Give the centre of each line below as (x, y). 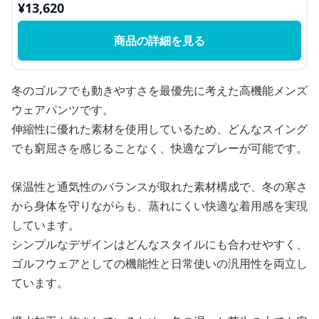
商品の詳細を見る (159, 41)
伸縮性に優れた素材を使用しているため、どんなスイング (159, 129)
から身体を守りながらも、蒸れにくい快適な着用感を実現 (159, 206)
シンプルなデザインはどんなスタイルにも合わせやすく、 (159, 244)
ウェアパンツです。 (63, 110)
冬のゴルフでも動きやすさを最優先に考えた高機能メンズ (159, 90)
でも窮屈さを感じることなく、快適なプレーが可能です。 (159, 148)
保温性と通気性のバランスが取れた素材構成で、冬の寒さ (159, 187)
